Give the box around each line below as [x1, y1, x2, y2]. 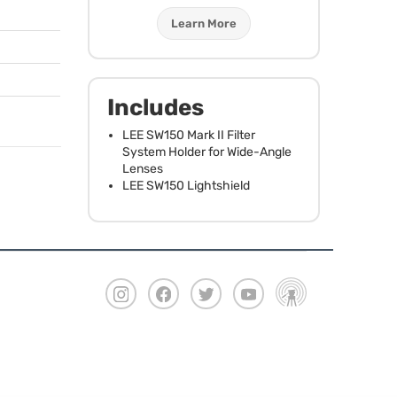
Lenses [121, 160, 163, 176]
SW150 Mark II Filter [143, 127, 255, 143]
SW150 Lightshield [143, 177, 250, 193]
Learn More [170, 16, 237, 30]
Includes [106, 93, 204, 121]
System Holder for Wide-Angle [121, 144, 292, 160]
